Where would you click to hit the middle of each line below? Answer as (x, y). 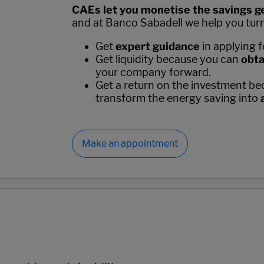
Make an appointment (130, 143)
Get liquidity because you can (168, 59)
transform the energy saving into (178, 98)
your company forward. (153, 72)
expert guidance (157, 46)
